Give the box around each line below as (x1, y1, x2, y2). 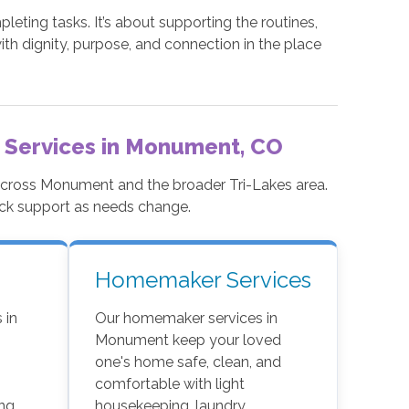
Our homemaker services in (94, 309, 278, 328)
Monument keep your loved (94, 331, 281, 350)
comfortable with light (94, 375, 245, 393)
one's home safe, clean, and (94, 353, 281, 372)
